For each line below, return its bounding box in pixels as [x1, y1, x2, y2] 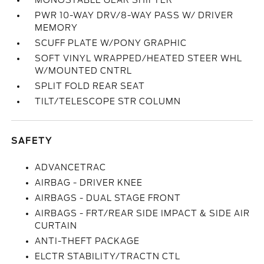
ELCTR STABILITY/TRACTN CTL [35, 252, 181, 261]
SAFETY [11, 136, 53, 146]
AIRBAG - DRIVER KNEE [35, 178, 143, 187]
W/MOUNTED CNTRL [35, 66, 133, 75]
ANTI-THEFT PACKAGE [35, 236, 140, 246]
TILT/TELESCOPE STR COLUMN [35, 97, 181, 106]
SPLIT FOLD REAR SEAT [35, 81, 146, 91]
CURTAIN [35, 221, 78, 230]
